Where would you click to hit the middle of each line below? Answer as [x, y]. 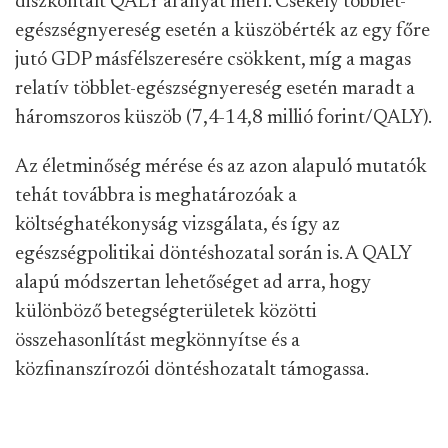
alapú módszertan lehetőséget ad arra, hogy [193, 283]
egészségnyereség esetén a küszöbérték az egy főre [222, 31]
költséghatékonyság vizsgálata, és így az [177, 225]
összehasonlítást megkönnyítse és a [157, 341]
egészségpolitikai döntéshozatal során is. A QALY [213, 254]
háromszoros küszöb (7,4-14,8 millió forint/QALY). [223, 118]
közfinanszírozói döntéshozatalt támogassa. [192, 370]
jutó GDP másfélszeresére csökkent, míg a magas [213, 60]
